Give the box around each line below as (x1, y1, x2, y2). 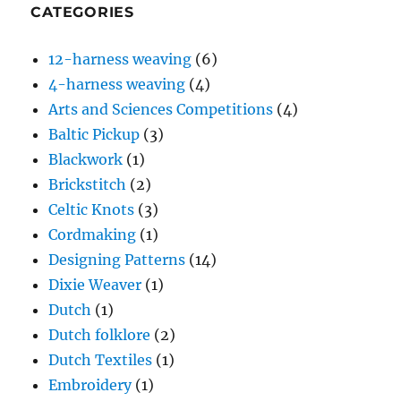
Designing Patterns (48, 251, 186, 269)
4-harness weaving (48, 75, 186, 94)
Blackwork (48, 150, 124, 169)
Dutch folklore (48, 326, 151, 345)
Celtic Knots (48, 200, 135, 219)
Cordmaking (48, 226, 137, 244)
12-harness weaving (48, 50, 192, 69)
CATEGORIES (30, 4, 134, 21)
